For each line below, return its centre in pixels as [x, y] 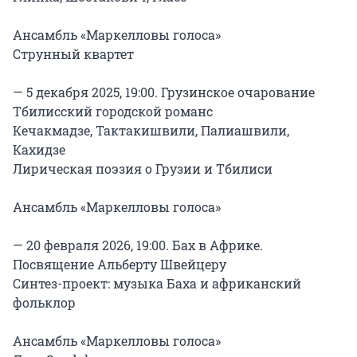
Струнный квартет [73, 53]
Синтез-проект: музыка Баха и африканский [157, 283]
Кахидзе [39, 149]
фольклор [44, 302]
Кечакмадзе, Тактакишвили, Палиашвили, [151, 130]
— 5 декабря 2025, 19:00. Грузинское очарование [164, 92]
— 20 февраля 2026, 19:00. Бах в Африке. [138, 245]
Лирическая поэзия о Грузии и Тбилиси [143, 168]
